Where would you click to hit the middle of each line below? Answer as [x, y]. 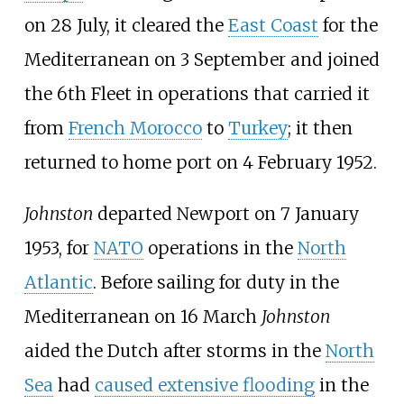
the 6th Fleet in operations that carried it [197, 93]
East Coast [273, 25]
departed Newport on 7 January [225, 213]
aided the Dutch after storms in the [174, 350]
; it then [320, 128]
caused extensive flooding [204, 385]
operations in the [220, 248]
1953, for [59, 248]
